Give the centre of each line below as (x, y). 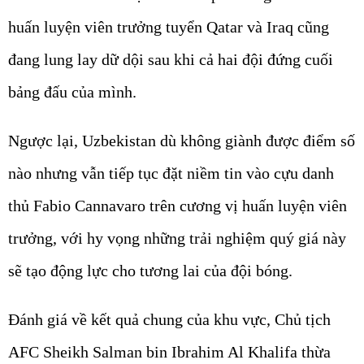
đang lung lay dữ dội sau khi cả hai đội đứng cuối (171, 60)
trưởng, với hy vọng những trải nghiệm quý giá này (177, 238)
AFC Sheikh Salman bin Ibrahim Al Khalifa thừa (169, 352)
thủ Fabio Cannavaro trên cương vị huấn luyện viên (178, 206)
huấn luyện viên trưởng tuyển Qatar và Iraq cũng (169, 27)
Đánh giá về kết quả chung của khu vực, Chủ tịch (169, 320)
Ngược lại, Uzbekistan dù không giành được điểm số (182, 141)
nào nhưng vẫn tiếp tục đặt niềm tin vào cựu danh (171, 173)
